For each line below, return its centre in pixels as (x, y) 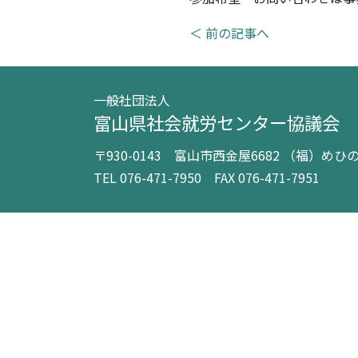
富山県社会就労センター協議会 (217, 122)
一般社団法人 (132, 100)
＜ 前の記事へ (229, 33)
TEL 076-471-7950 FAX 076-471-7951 (207, 177)
